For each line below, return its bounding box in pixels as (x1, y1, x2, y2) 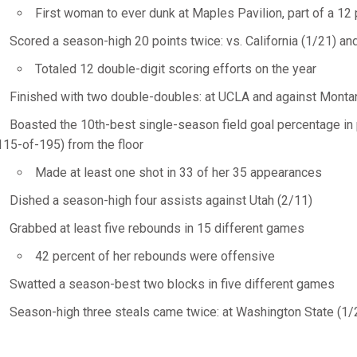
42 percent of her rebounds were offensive (34, 249, 275, 264)
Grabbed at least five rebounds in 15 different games (9, 221, 304, 236)
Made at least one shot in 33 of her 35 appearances (34, 165, 322, 180)
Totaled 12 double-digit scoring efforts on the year (34, 61, 316, 76)
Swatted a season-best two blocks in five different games (9, 277, 335, 292)
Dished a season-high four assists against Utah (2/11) (9, 193, 312, 208)
